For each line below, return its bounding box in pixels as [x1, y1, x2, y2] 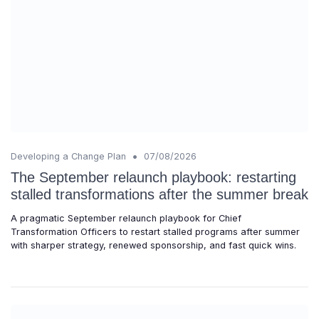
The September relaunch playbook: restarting [11, 169, 296, 185]
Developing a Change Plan [11, 150, 126, 162]
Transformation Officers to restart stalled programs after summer [11, 226, 300, 237]
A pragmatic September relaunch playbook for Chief [11, 212, 241, 224]
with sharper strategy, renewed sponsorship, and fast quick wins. [11, 239, 296, 251]
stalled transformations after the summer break [11, 186, 308, 202]
